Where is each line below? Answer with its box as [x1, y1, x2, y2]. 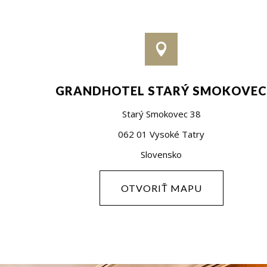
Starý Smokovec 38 [122, 107, 201, 120]
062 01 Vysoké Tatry [118, 128, 205, 140]
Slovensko [141, 148, 182, 160]
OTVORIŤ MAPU [120, 182, 202, 194]
